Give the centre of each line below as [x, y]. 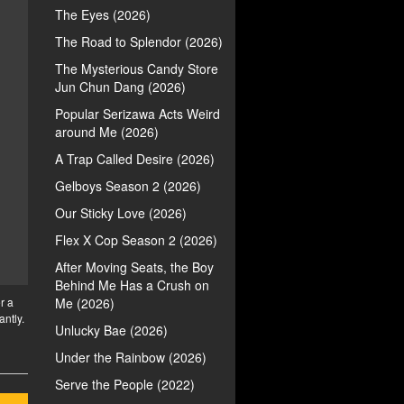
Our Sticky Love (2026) [121, 213]
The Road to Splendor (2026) [139, 41]
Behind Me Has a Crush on [132, 285]
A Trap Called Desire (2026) [135, 159]
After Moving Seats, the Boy [134, 267]
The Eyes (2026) [103, 14]
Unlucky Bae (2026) [111, 330]
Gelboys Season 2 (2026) [128, 186]
